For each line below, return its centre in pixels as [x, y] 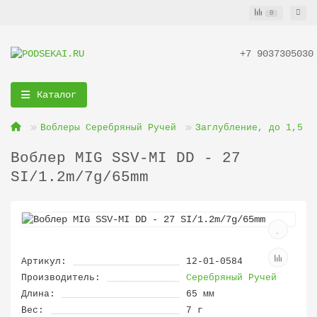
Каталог [57, 95]
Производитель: [61, 278]
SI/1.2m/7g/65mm [80, 177]
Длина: [38, 294]
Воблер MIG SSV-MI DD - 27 [126, 158]
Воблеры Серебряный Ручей [108, 128]
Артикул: [44, 261]
